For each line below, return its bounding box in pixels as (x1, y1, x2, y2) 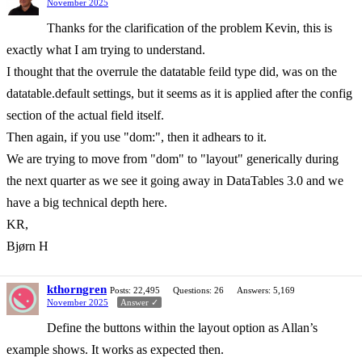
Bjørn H (6, 238, 48, 253)
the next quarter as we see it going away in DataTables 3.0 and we (6, 173, 343, 187)
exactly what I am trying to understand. (6, 42, 205, 57)
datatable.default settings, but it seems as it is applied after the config (6, 86, 352, 100)
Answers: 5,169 (237, 284, 295, 295)
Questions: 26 (173, 284, 224, 295)
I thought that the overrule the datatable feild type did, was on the (6, 64, 337, 78)
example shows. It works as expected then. (6, 342, 224, 356)
